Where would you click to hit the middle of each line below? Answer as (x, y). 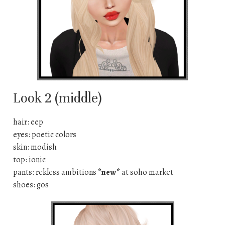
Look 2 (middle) (57, 98)
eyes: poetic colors (44, 135)
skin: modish (35, 147)
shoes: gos (31, 185)
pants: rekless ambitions (55, 173)
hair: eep (28, 122)
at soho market (146, 173)
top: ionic (29, 160)
